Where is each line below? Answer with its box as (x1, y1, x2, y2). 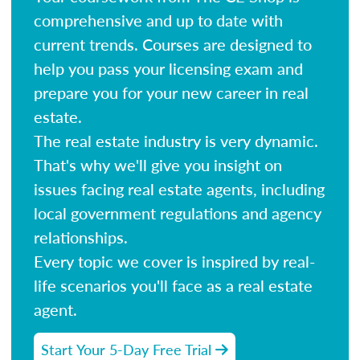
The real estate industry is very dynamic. (34, 129, 318, 152)
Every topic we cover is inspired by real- (34, 249, 315, 272)
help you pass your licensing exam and (34, 56, 303, 80)
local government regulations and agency (34, 201, 321, 224)
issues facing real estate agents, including (34, 177, 325, 200)
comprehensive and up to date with (34, 8, 283, 31)
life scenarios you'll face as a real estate (34, 273, 313, 297)
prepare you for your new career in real (34, 80, 309, 104)
